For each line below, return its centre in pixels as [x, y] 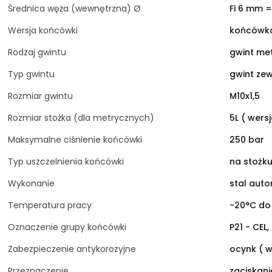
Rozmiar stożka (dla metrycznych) [81, 118]
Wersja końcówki [43, 31]
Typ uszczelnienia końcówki [66, 162]
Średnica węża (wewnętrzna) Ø [74, 9]
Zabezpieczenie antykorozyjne [72, 249]
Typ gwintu [31, 74]
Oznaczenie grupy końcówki [67, 227]
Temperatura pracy [50, 206]
